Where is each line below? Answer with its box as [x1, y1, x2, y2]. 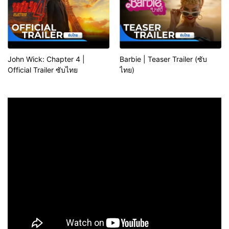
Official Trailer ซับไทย [8, 65, 78, 74]
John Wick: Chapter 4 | [8, 54, 85, 63]
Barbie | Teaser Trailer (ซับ [120, 54, 207, 63]
